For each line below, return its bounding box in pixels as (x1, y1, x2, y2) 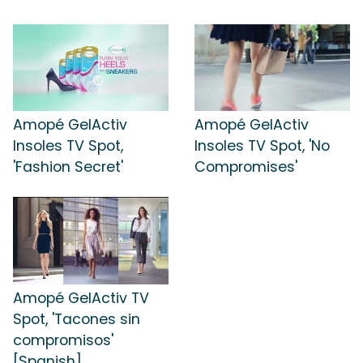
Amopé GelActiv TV (13, 288, 149, 308)
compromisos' (13, 330, 113, 350)
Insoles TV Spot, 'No (194, 136, 330, 156)
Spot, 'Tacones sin (13, 309, 140, 329)
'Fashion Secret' (13, 157, 123, 177)
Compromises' (194, 157, 297, 177)
